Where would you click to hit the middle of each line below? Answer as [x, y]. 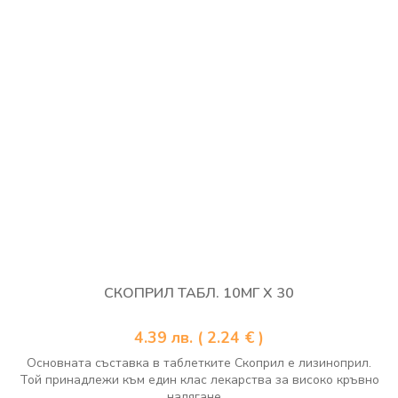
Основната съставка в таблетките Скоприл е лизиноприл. [199, 363]
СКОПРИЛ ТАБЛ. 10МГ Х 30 [199, 294]
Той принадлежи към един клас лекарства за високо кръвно [199, 380]
